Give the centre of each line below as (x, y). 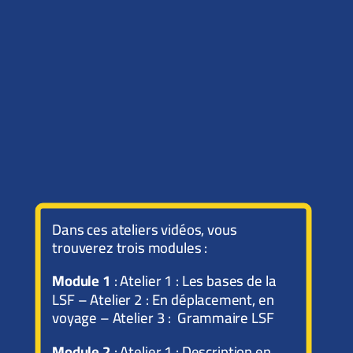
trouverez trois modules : (130, 247)
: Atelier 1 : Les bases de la (193, 281)
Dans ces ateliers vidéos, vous (145, 229)
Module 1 (82, 281)
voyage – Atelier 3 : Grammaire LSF (163, 318)
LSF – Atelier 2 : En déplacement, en (163, 299)
